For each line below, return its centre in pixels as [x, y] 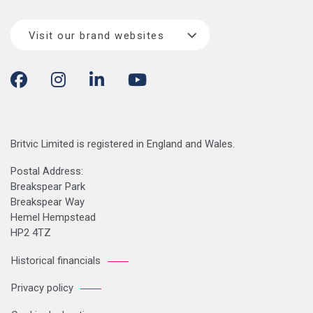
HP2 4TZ [31, 233]
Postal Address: [47, 171]
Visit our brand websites [96, 36]
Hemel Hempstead [53, 217]
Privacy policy [42, 288]
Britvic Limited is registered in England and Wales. [123, 144]
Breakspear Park [48, 187]
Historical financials [56, 261]
